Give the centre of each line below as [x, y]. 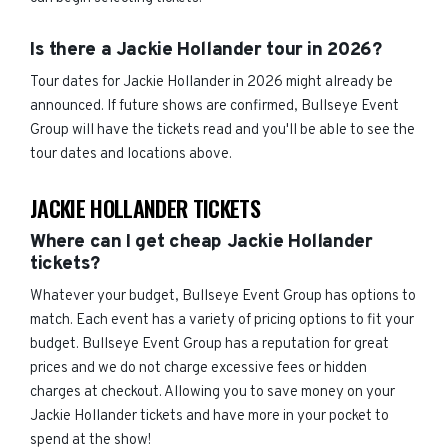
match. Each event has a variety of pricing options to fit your [222, 320]
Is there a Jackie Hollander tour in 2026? [206, 50]
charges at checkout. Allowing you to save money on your [212, 392]
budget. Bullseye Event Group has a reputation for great [209, 344]
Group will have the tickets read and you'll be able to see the [222, 130]
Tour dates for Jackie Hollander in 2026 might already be [211, 82]
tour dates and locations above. [131, 154]
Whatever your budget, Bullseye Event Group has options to [223, 296]
